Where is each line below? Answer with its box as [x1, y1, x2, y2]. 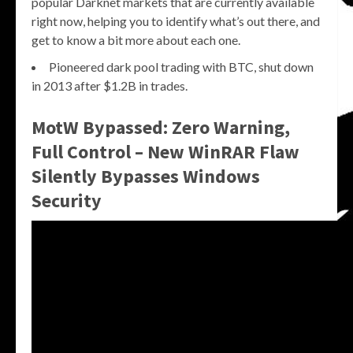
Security [32, 188, 102, 214]
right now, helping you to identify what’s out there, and [32, 13, 320, 29]
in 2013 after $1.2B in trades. [32, 78, 188, 94]
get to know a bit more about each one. [32, 32, 240, 48]
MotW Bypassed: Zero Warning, [32, 115, 290, 140]
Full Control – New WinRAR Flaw [32, 139, 299, 165]
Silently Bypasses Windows [32, 164, 260, 189]
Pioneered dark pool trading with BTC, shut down [49, 59, 314, 75]
